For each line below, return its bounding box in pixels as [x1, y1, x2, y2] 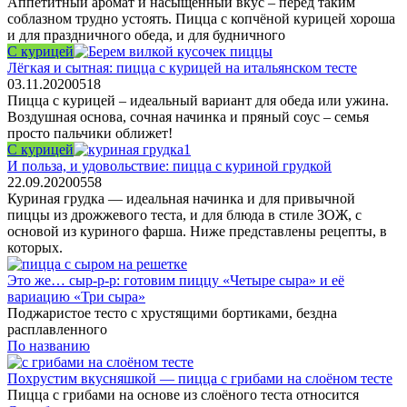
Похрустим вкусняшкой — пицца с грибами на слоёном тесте [7, 370, 392, 386]
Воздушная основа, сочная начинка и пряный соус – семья [7, 108, 369, 124]
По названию [7, 337, 90, 353]
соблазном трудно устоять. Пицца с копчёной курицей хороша [7, 10, 395, 26]
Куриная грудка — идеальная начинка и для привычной [7, 190, 355, 206]
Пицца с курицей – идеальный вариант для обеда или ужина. [7, 92, 389, 108]
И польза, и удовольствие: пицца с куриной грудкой [7, 157, 332, 174]
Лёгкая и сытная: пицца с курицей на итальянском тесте [7, 59, 357, 75]
